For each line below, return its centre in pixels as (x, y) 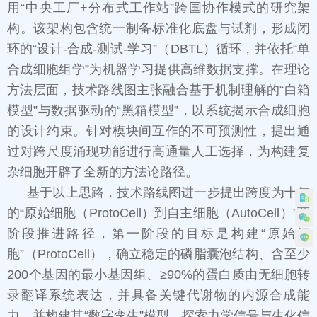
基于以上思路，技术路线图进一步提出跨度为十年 (168, 193)
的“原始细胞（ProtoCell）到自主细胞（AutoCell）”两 (158, 213)
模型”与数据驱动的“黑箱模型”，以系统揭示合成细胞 (158, 111)
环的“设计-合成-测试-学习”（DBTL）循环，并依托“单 (158, 49)
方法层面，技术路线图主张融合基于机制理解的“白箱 (158, 90)
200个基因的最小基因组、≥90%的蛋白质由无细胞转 (158, 275)
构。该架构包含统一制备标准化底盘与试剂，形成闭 (158, 29)
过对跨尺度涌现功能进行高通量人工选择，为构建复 (158, 152)
